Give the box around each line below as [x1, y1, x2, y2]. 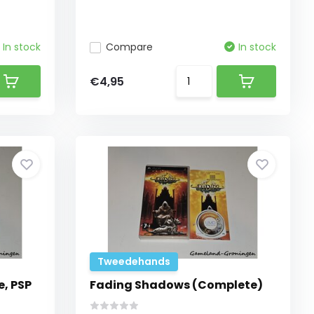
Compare [106, 40, 153, 54]
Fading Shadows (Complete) [90, 277, 264, 293]
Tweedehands [97, 254, 171, 268]
